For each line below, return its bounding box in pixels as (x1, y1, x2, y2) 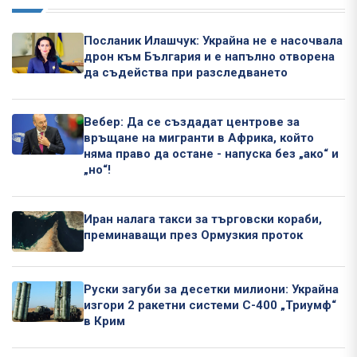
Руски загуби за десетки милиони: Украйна (84, 281, 339, 296)
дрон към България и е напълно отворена (84, 49, 335, 64)
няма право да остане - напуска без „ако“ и (84, 146, 339, 161)
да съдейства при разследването (84, 65, 288, 80)
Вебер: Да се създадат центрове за (84, 114, 300, 129)
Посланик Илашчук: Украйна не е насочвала (84, 33, 343, 48)
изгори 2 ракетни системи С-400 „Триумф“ (84, 297, 336, 312)
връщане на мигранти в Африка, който (84, 130, 314, 145)
